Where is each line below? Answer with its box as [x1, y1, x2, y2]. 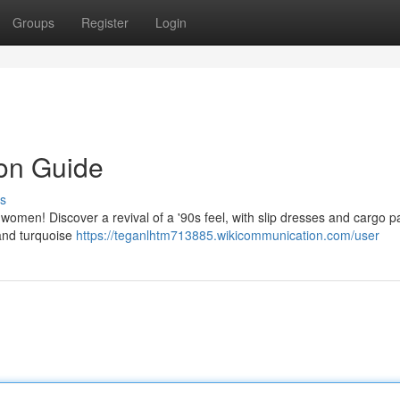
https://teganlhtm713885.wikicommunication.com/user [76, 226, 379, 244]
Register [81, 13, 129, 31]
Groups [12, 13, 54, 31]
